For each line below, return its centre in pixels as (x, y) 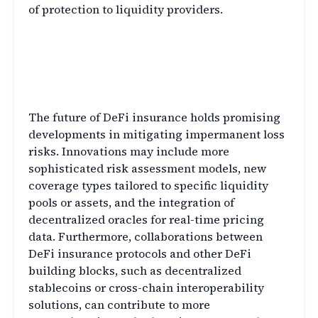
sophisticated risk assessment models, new (147, 169)
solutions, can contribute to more (119, 305)
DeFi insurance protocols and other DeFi (140, 254)
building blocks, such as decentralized (135, 271)
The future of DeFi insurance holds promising (154, 117)
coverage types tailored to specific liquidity (148, 186)
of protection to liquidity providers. (126, 10)
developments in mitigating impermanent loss (157, 135)
